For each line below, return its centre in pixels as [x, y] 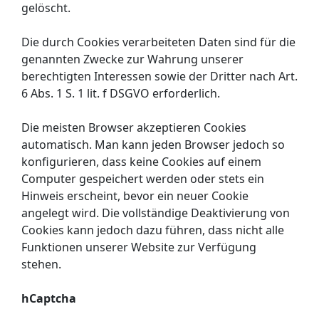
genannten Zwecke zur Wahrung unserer [132, 59]
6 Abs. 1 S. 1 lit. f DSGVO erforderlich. [121, 93]
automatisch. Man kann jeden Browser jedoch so [153, 144]
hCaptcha [49, 298]
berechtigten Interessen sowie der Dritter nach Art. [159, 76]
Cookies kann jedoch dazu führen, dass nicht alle [153, 230]
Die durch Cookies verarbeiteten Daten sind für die [158, 42]
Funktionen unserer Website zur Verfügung [139, 247]
